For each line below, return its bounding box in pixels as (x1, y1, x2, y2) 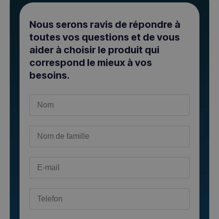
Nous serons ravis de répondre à (29, 18, 180, 30)
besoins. (29, 69, 69, 81)
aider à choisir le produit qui (29, 44, 159, 56)
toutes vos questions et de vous (29, 31, 180, 43)
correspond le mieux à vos (29, 56, 152, 68)
